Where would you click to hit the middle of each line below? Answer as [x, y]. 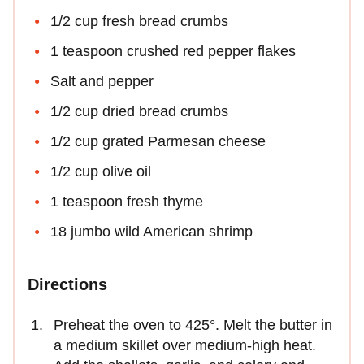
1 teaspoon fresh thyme [127, 202]
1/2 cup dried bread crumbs [139, 112]
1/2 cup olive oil [101, 172]
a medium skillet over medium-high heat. [185, 346]
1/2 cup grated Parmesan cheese [158, 142]
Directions [67, 285]
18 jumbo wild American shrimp [152, 232]
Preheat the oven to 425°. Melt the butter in [193, 325]
